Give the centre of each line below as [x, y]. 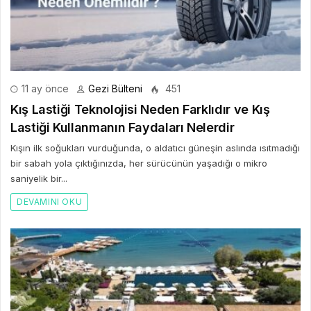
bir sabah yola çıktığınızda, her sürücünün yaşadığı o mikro [139, 163]
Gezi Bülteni [115, 88]
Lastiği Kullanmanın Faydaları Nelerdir [123, 127]
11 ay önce [44, 88]
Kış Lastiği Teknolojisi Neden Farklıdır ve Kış [140, 109]
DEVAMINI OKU [50, 201]
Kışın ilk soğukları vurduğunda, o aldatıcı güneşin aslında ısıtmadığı [155, 148]
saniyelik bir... [39, 178]
